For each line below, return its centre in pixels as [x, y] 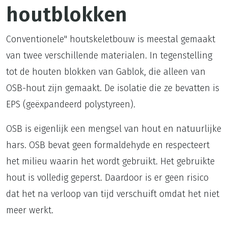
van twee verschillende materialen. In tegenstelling [109, 55]
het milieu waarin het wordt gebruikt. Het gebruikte [110, 161]
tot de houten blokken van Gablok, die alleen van [106, 72]
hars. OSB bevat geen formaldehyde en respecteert [108, 145]
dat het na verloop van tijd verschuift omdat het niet [113, 194]
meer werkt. [30, 210]
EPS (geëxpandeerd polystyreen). [71, 104]
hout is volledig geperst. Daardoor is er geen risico [107, 178]
